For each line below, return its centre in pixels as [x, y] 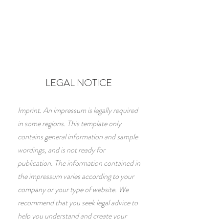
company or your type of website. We [73, 189]
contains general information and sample [78, 137]
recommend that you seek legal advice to [78, 203]
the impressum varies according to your [76, 176]
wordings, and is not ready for [61, 150]
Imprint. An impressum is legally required [78, 110]
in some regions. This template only [69, 123]
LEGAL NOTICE [78, 83]
